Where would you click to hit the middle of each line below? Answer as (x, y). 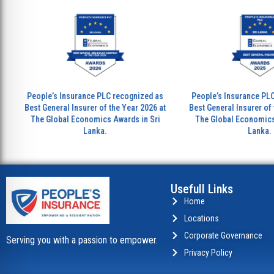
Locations (202, 218)
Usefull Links (202, 189)
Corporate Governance (224, 235)
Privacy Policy (209, 252)
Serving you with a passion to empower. (82, 240)
